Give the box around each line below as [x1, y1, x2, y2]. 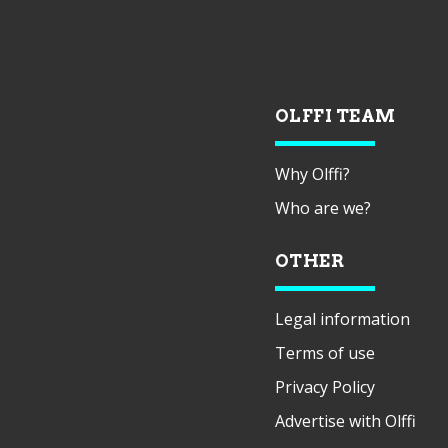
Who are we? [274, 196, 371, 219]
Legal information [274, 307, 410, 330]
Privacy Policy [274, 375, 375, 398]
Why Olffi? [274, 162, 350, 185]
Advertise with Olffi [274, 409, 416, 432]
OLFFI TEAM [274, 105, 396, 126]
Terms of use [274, 341, 375, 364]
